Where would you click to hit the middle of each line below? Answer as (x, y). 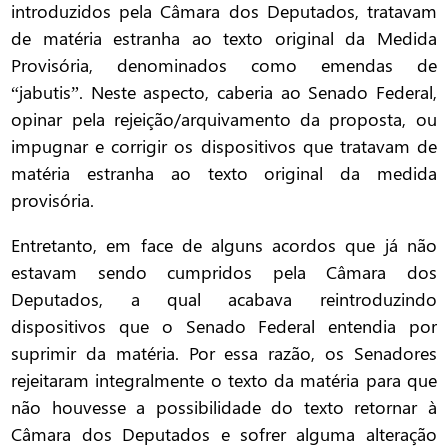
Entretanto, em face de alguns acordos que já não (224, 245)
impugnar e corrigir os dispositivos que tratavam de (224, 146)
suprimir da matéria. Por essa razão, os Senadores (224, 353)
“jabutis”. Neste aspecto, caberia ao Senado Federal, (224, 92)
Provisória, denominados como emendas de (224, 65)
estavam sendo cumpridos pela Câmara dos (224, 272)
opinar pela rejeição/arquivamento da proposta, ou (224, 119)
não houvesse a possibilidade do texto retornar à (224, 407)
